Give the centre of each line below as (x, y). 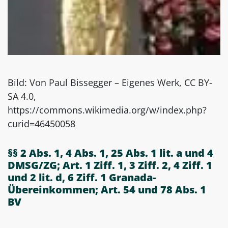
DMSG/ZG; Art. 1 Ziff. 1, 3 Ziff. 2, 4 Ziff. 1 (110, 165)
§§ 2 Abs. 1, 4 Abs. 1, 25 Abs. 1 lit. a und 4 (112, 153)
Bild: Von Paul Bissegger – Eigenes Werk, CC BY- (110, 82)
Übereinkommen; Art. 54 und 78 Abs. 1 (107, 189)
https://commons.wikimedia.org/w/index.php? (107, 110)
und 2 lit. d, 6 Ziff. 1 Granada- (82, 177)
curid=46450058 (41, 123)
